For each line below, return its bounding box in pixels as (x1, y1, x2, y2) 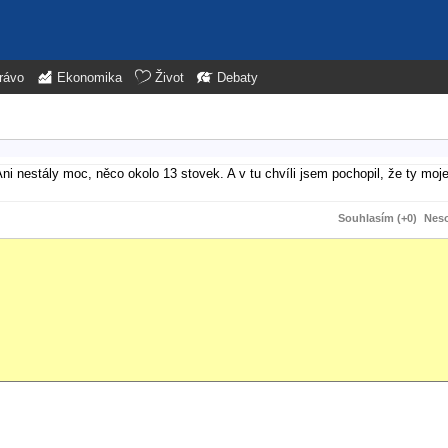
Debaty (217, 71, 258, 85)
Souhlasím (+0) (338, 211, 417, 224)
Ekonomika (57, 71, 122, 85)
